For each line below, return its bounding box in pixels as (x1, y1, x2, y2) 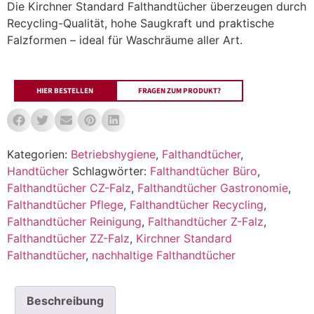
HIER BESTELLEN (36, 85, 93, 96)
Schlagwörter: (72, 164, 150, 179)
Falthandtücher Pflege (7, 198, 123, 212)
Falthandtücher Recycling (130, 198, 264, 212)
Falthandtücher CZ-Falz (7, 181, 131, 196)
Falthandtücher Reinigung (7, 214, 142, 229)
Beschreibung (27, 294, 104, 308)
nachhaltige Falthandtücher (92, 248, 235, 263)
